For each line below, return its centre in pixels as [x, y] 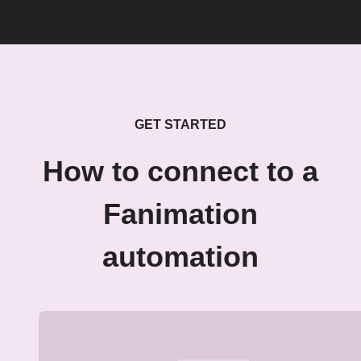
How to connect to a [180, 172]
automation [180, 257]
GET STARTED [180, 124]
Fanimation [180, 214]
